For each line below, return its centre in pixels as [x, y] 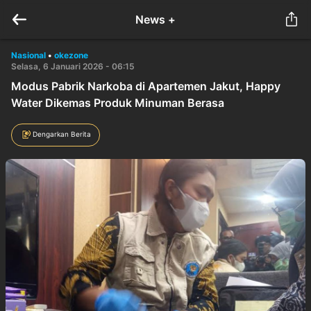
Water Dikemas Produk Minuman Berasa [118, 103]
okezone [71, 55]
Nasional [28, 55]
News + [155, 19]
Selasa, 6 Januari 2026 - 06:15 [73, 66]
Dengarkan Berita [62, 134]
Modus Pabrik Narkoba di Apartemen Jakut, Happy [146, 86]
